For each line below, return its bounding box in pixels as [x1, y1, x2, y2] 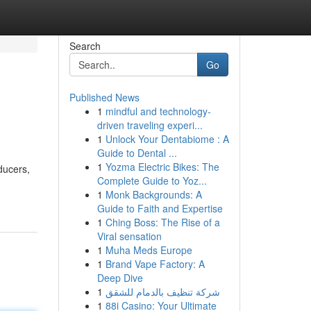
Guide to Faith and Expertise [96, 201, 223, 215]
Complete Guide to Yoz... [96, 174, 207, 187]
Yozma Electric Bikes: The [105, 160, 219, 174]
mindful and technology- [105, 104, 211, 118]
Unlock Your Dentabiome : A [105, 132, 229, 146]
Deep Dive [96, 271, 143, 285]
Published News [69, 90, 140, 104]
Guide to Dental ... [96, 146, 177, 160]
